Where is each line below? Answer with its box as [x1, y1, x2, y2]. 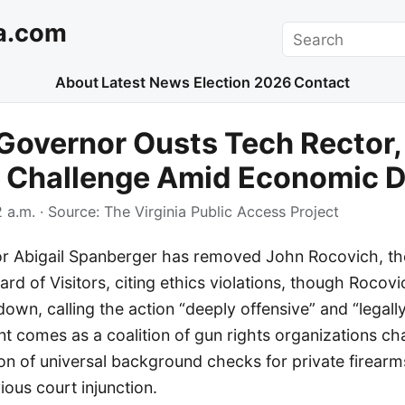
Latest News [101, 73, 191, 92]
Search [281, 23, 333, 42]
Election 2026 [193, 73, 291, 92]
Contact [294, 73, 351, 92]
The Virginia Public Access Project [104, 202, 339, 221]
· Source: [35, 202, 104, 221]
